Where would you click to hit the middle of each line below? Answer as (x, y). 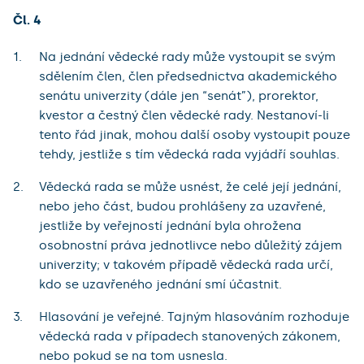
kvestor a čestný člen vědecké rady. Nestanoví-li (184, 116)
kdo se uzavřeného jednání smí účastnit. (160, 285)
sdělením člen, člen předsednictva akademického (188, 77)
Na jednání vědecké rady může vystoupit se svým (187, 57)
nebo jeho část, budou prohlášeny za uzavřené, (182, 207)
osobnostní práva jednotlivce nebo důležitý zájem (191, 246)
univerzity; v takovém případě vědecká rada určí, (186, 265)
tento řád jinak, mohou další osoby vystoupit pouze (195, 135)
